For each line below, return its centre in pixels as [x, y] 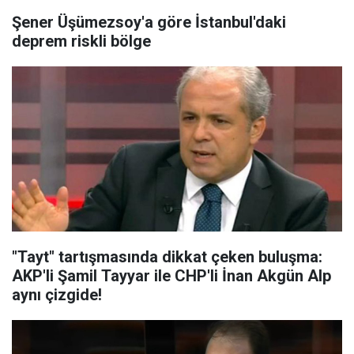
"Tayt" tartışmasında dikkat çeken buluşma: [167, 257]
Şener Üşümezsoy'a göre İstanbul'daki [149, 22]
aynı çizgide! [57, 295]
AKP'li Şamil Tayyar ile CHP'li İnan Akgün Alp [171, 276]
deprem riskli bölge [81, 41]
